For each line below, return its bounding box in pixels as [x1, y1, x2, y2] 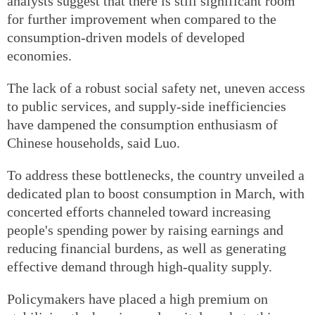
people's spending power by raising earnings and [7, 221, 283, 238]
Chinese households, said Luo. [7, 134, 180, 150]
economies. [7, 47, 72, 63]
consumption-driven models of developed [7, 29, 245, 45]
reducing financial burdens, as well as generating [7, 240, 286, 256]
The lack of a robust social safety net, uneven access [7, 79, 305, 96]
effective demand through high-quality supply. [7, 258, 272, 274]
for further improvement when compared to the [7, 11, 276, 27]
